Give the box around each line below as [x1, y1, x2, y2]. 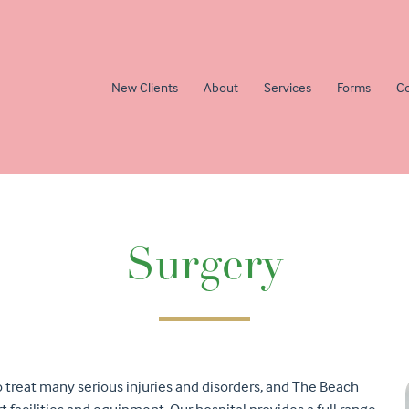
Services [263, 78, 311, 96]
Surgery [126, 246, 283, 289]
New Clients [110, 78, 178, 96]
